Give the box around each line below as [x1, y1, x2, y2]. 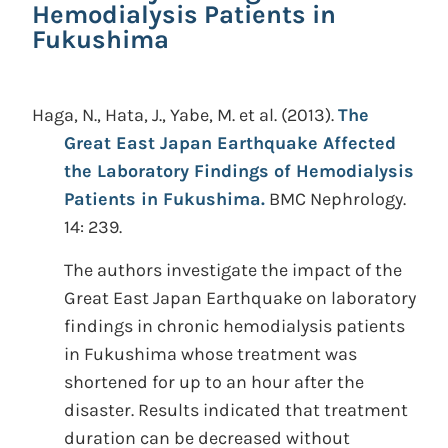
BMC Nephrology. [269, 188, 406, 210]
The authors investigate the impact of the [64, 259, 402, 281]
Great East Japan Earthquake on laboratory [64, 287, 416, 309]
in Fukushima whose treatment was [64, 343, 357, 365]
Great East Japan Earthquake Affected [64, 132, 396, 154]
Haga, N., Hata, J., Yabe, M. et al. [32, 104, 277, 126]
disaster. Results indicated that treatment [64, 399, 408, 421]
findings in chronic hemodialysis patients [64, 315, 405, 337]
